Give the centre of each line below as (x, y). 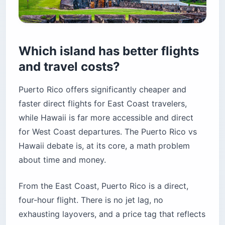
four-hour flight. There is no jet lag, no (91, 200)
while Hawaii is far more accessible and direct (106, 117)
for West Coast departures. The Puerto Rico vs (108, 131)
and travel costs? (69, 66)
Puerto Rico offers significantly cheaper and (102, 89)
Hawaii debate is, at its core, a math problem (104, 145)
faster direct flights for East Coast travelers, (103, 103)
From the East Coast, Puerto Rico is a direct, (103, 186)
